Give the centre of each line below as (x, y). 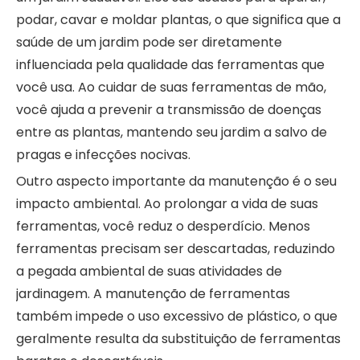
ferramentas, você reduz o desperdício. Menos (163, 226)
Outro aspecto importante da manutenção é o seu (176, 181)
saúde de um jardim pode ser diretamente (149, 42)
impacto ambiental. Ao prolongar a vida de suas (167, 203)
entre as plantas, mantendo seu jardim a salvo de (172, 132)
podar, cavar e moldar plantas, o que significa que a (178, 19)
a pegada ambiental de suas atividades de (149, 271)
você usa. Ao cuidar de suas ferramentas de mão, (171, 87)
